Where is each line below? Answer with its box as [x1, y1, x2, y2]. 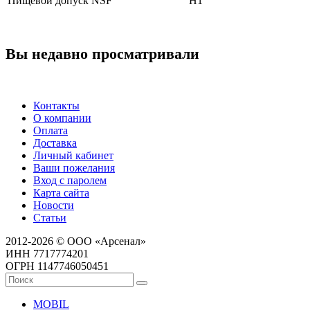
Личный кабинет [33, 149, 113, 161]
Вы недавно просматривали [6, 45, 199, 63]
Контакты [33, 99, 80, 111]
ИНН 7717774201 [6, 247, 89, 259]
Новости [33, 199, 74, 211]
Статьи [33, 211, 66, 224]
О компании [33, 111, 91, 124]
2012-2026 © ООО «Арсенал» [6, 235, 146, 247]
